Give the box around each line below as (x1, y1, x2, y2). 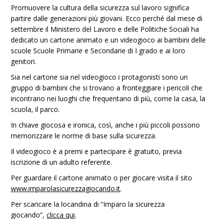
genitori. (11, 57, 39, 66)
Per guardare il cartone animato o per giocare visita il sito (11, 173, 193, 182)
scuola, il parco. (11, 105, 62, 114)
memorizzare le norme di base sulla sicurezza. (11, 131, 159, 140)
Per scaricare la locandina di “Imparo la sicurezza (11, 199, 165, 209)
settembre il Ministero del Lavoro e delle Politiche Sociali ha (11, 24, 199, 34)
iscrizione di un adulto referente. (11, 157, 114, 167)
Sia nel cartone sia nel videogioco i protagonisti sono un (11, 72, 188, 82)
